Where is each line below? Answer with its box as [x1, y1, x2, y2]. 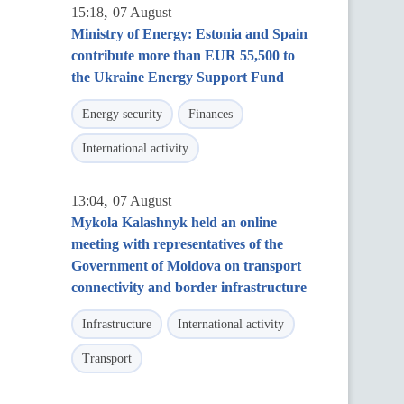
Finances [188, 107, 233, 121]
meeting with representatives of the [71, 236, 283, 252]
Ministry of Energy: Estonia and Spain [71, 26, 308, 41]
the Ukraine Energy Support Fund [71, 69, 284, 85]
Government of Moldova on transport [71, 258, 301, 273]
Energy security [82, 107, 162, 121]
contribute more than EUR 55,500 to [71, 48, 295, 63]
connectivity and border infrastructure [71, 280, 307, 295]
